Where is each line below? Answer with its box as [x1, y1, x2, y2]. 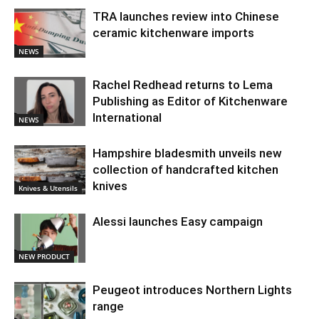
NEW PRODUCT [19, 251, 70, 261]
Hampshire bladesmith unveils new [93, 145, 282, 160]
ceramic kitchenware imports [93, 25, 254, 40]
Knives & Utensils [19, 182, 78, 193]
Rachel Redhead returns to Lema [93, 77, 273, 92]
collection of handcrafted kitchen [93, 162, 278, 177]
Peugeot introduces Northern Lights [93, 282, 292, 297]
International [93, 110, 162, 125]
